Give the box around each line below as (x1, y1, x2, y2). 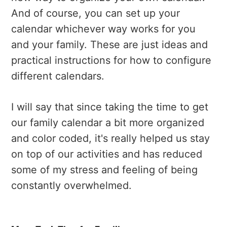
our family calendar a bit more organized (11, 116, 205, 129)
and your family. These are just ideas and (11, 38, 208, 51)
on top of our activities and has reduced (11, 147, 203, 160)
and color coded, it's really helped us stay (11, 132, 210, 144)
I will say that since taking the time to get (11, 100, 209, 113)
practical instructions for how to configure (11, 54, 212, 66)
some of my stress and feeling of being (11, 163, 198, 176)
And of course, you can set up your (11, 7, 180, 19)
